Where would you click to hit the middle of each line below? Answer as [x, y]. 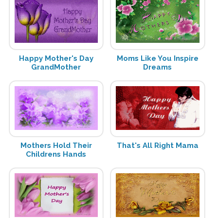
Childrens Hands [56, 154]
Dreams [158, 67]
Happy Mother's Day [56, 58]
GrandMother [56, 67]
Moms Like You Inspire [157, 58]
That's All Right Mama [157, 145]
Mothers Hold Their [56, 145]
